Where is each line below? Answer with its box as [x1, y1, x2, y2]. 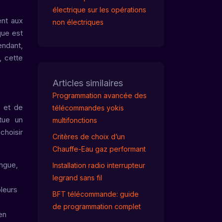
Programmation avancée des [53, 91, 147, 100]
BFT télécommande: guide [53, 190, 139, 198]
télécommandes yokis [53, 104, 124, 112]
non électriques [53, 18, 104, 26]
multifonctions [53, 116, 97, 124]
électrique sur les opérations [53, 5, 146, 14]
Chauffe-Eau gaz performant [53, 145, 146, 153]
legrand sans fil [53, 173, 102, 182]
